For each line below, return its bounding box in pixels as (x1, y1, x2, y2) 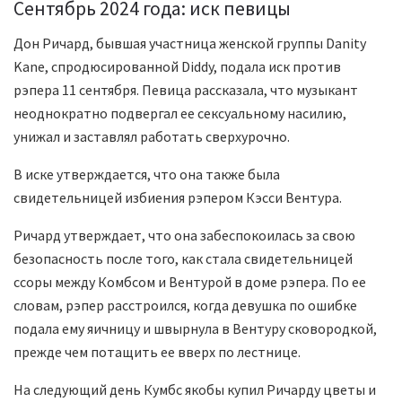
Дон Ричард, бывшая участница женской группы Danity (13, 34, 366, 53)
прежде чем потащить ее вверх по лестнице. (13, 343, 301, 362)
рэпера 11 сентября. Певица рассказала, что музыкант (13, 81, 358, 100)
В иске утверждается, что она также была (13, 165, 280, 184)
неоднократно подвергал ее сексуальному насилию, (13, 104, 346, 123)
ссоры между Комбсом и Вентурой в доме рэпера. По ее (13, 273, 366, 292)
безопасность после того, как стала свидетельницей (13, 249, 353, 268)
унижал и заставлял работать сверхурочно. (13, 127, 290, 146)
